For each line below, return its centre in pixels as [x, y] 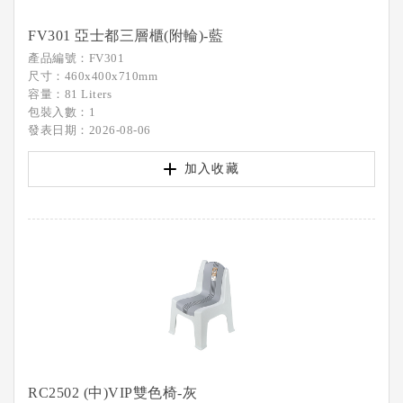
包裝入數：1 [62, 112]
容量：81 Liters [70, 94]
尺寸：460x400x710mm [93, 76]
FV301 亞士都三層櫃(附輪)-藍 [125, 36]
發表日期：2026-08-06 [90, 130]
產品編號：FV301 [76, 58]
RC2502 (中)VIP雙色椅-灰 [112, 393]
